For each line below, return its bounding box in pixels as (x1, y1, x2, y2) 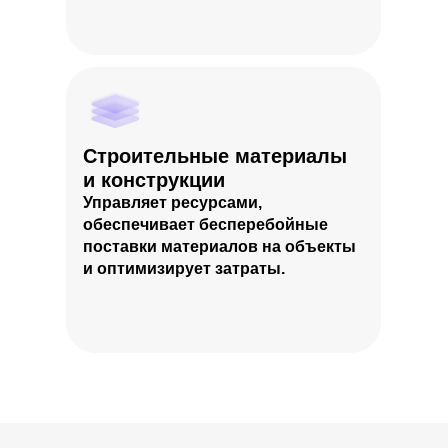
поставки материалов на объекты (83, 238, 356, 255)
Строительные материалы (83, 145, 347, 167)
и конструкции (83, 169, 225, 191)
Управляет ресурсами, (83, 194, 262, 211)
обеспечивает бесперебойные (83, 216, 328, 233)
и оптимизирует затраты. (83, 260, 285, 277)
